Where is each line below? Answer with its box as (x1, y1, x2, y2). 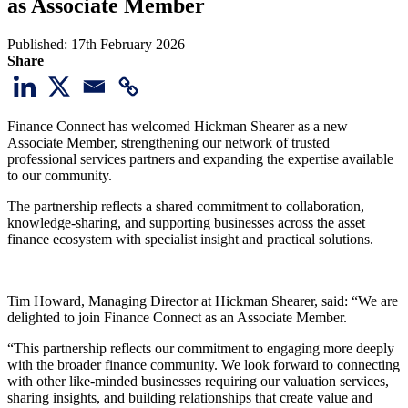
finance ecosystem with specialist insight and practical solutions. (7, 230, 373, 247)
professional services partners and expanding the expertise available (7, 150, 393, 167)
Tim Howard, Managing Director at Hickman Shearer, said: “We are (7, 292, 398, 309)
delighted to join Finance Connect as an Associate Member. (7, 309, 347, 325)
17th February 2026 (71, 36, 185, 52)
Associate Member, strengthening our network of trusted (7, 134, 330, 150)
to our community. (7, 167, 112, 183)
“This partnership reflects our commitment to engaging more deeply (7, 340, 394, 356)
